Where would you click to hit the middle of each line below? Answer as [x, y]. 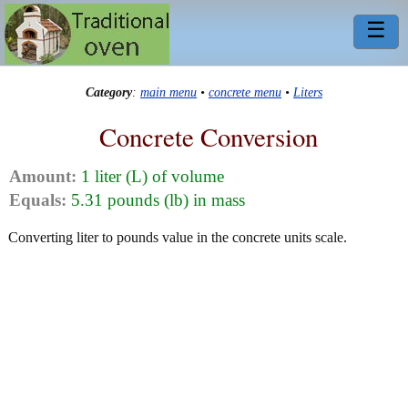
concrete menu [245, 92]
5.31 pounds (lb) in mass [156, 200]
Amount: [43, 177]
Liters [308, 92]
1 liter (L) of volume [150, 177]
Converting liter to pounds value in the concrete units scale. [178, 238]
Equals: [38, 200]
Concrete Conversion [209, 136]
